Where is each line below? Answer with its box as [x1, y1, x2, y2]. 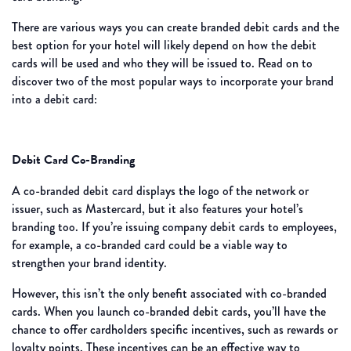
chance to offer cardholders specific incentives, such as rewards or [12, 320, 338, 339]
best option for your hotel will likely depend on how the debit [12, 36, 317, 55]
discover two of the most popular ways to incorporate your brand [12, 72, 334, 91]
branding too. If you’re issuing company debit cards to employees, [12, 218, 337, 237]
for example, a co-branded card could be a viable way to [12, 236, 288, 255]
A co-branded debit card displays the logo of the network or [12, 182, 309, 201]
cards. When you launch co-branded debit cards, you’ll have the [12, 302, 326, 321]
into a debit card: [12, 90, 97, 109]
